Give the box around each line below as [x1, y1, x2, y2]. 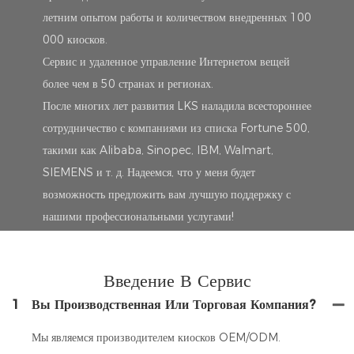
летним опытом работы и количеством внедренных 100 [42, 9, 311, 24]
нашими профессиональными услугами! [42, 209, 234, 224]
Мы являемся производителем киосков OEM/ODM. [32, 330, 281, 345]
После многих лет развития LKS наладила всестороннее [42, 98, 311, 113]
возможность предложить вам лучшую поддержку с [42, 186, 291, 201]
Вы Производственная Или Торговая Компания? [32, 297, 315, 313]
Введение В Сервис [103, 269, 251, 292]
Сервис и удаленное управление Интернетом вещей [42, 54, 290, 69]
